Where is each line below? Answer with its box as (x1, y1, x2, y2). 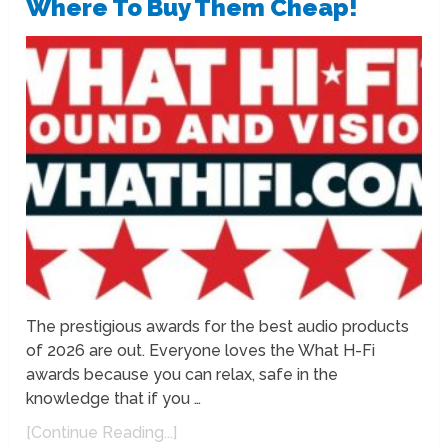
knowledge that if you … (26, 388, 202, 408)
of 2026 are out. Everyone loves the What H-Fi (26, 340, 376, 360)
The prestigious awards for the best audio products (26, 316, 410, 336)
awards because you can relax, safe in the (26, 364, 339, 384)
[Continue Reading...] (26, 422, 178, 442)
